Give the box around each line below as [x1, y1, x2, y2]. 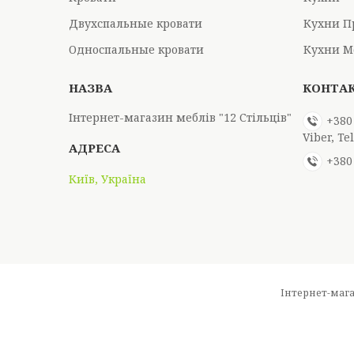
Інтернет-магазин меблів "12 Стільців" [69, 110, 292, 125]
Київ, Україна [69, 171, 147, 186]
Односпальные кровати [69, 42, 205, 57]
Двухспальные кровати [69, 16, 203, 31]
